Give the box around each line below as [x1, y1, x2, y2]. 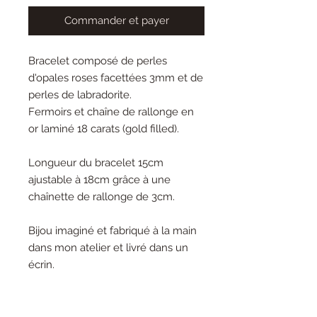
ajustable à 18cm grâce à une [28, 173, 171, 186]
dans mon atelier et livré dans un [28, 241, 188, 254]
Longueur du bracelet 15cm [28, 156, 163, 169]
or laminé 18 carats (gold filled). [28, 122, 179, 135]
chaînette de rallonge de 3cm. [28, 190, 175, 203]
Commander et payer [64, 13, 169, 27]
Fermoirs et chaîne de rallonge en [28, 105, 194, 118]
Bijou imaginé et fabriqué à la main [28, 224, 197, 237]
